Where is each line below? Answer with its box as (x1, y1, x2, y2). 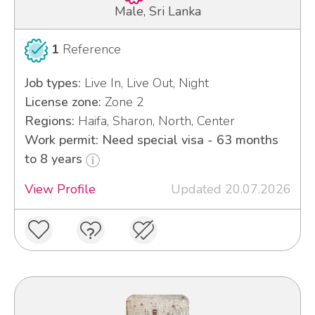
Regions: (24, 112, 75, 130)
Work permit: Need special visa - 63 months (24, 131, 278, 149)
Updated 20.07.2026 (170, 181, 291, 198)
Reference (59, 41, 122, 58)
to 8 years (24, 150, 86, 168)
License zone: (24, 94, 101, 111)
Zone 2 (101, 94, 144, 111)
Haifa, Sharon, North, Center (74, 112, 235, 130)
